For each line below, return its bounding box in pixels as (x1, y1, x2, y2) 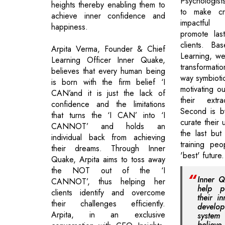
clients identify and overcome (51, 186, 165, 198)
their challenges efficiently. (51, 197, 165, 209)
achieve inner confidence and (51, 10, 165, 22)
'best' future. (180, 150, 224, 162)
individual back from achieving (51, 131, 165, 143)
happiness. (51, 21, 88, 33)
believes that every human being (51, 65, 165, 77)
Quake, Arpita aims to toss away (51, 153, 165, 165)
